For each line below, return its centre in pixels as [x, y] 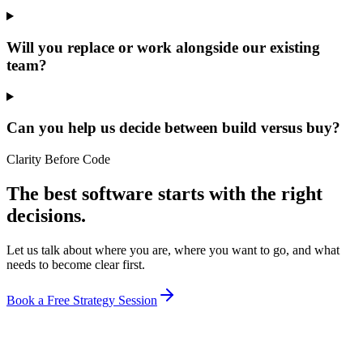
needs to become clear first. [76, 264]
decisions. [46, 215]
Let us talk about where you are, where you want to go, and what [173, 250]
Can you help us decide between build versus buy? [173, 128]
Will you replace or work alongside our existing [163, 47]
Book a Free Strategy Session [82, 300]
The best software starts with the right [164, 193]
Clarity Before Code [58, 160]
